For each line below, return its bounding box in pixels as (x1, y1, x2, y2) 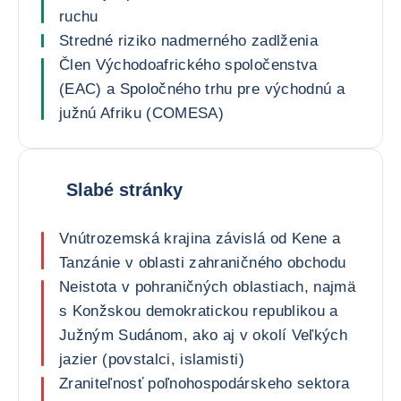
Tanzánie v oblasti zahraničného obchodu (59, 254, 346, 271)
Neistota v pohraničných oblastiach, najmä (59, 278, 355, 295)
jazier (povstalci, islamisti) (59, 351, 244, 368)
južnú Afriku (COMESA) (59, 105, 225, 122)
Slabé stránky (66, 179, 183, 200)
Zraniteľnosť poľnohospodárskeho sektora (59, 375, 350, 392)
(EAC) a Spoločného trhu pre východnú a (59, 81, 345, 98)
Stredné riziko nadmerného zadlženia (59, 32, 318, 49)
